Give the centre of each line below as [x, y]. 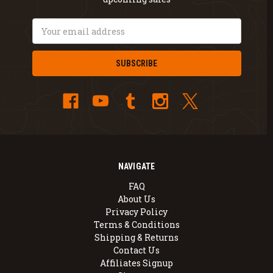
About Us [136, 199]
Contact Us [136, 250]
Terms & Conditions [136, 225]
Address [49, 38]
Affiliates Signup [136, 263]
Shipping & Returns [136, 238]
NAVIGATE [136, 167]
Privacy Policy [136, 212]
